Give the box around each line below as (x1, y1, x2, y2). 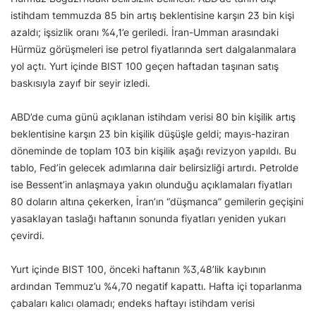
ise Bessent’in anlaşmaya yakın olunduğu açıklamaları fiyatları (11, 178, 292, 190)
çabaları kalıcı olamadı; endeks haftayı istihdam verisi (11, 296, 255, 309)
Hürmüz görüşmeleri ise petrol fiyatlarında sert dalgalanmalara (11, 42, 296, 55)
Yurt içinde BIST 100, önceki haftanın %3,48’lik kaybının (11, 262, 266, 275)
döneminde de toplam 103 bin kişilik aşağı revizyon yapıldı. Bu (11, 144, 296, 157)
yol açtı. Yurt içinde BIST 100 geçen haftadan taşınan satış (11, 59, 279, 72)
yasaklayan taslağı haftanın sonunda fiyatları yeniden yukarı (11, 212, 286, 224)
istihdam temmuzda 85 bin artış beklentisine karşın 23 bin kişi (11, 8, 294, 21)
